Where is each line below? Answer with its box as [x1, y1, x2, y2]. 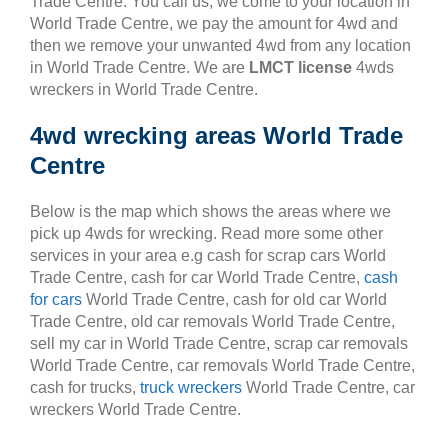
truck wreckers [140, 379, 242, 396]
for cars [30, 291, 82, 308]
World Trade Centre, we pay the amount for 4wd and [30, 15, 398, 32]
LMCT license [249, 59, 352, 76]
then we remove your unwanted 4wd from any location [30, 37, 411, 54]
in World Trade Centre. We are [30, 59, 249, 76]
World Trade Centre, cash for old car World [82, 291, 387, 308]
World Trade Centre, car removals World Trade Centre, [30, 357, 415, 374]
